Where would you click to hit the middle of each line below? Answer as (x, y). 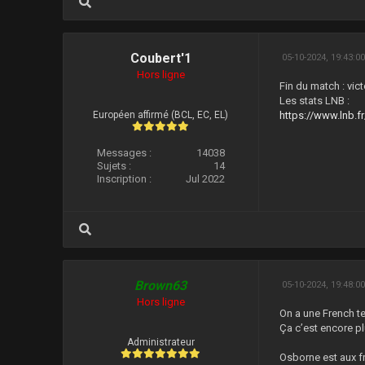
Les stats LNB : (315, 101)
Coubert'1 (161, 58)
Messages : (124, 153)
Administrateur (161, 342)
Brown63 (161, 286)
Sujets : (114, 166)
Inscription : (124, 179)
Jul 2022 (206, 179)
